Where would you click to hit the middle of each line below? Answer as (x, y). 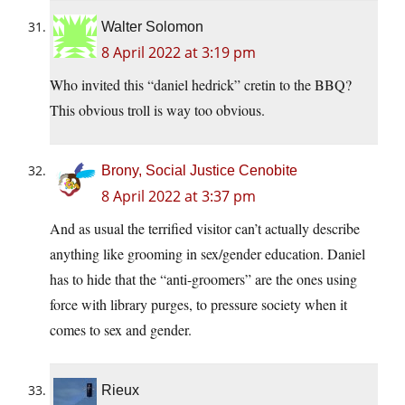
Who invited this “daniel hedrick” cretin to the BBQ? (201, 85)
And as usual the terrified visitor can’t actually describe (205, 229)
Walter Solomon (152, 27)
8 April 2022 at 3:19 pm (179, 53)
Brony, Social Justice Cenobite (199, 171)
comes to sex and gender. (121, 330)
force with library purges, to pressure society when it (198, 305)
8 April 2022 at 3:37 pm (179, 197)
